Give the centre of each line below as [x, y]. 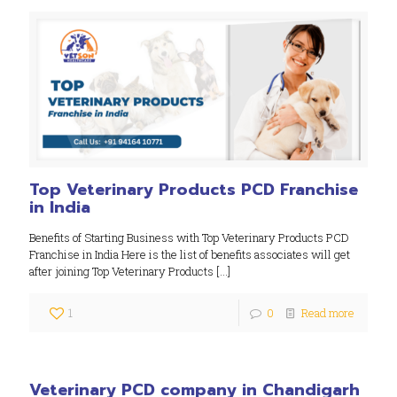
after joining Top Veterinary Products [121, 272]
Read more [328, 313]
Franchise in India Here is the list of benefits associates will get [190, 255]
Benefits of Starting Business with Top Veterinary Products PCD [189, 238]
